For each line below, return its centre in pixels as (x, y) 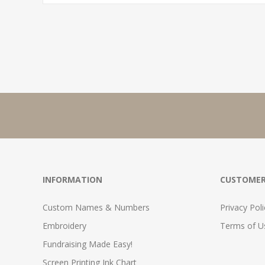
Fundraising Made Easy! (88, 244)
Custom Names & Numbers (96, 208)
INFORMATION (72, 180)
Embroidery (64, 226)
